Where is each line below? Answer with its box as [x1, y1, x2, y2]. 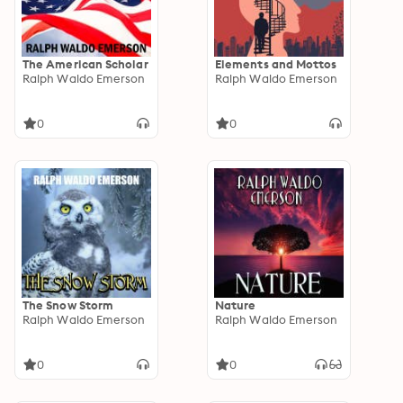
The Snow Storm [22, 298, 114, 312]
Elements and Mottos [215, 57, 337, 71]
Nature [215, 298, 256, 312]
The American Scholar [22, 57, 148, 71]
